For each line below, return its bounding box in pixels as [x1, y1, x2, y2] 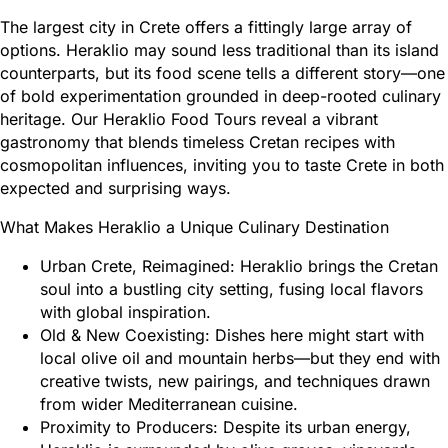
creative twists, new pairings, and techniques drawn [40, 370, 430, 391]
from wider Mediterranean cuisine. [40, 393, 298, 414]
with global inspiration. [40, 301, 211, 322]
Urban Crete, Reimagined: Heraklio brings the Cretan [40, 255, 438, 276]
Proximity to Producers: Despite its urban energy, [40, 416, 411, 437]
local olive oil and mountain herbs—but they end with [40, 347, 440, 368]
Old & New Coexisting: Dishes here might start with [40, 324, 424, 345]
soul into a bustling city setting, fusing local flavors [40, 278, 423, 299]
